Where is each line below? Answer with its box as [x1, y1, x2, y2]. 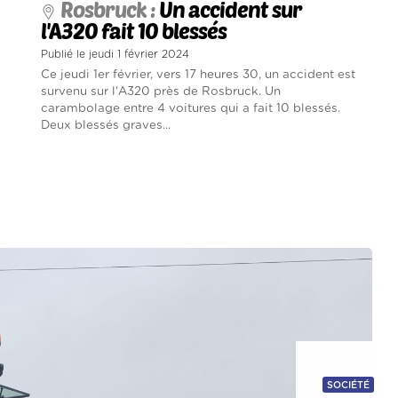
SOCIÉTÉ [327, 380, 370, 391]
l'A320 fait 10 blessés [41, 18, 227, 44]
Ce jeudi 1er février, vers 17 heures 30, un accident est [41, 68, 356, 82]
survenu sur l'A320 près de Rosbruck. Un [41, 85, 282, 99]
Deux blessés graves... [41, 119, 171, 132]
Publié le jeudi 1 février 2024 [41, 49, 190, 60]
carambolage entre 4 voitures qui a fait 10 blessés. [41, 102, 341, 115]
